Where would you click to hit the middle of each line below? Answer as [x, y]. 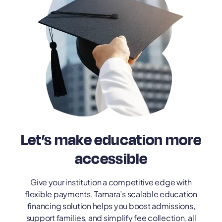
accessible [111, 159]
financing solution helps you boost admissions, [111, 206]
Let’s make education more [111, 140]
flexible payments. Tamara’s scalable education [111, 194]
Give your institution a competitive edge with [111, 182]
